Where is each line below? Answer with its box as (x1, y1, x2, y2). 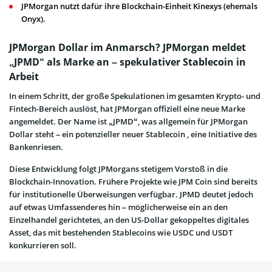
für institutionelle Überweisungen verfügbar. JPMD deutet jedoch (9, 189, 253, 200)
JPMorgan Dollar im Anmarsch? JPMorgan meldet (9, 41, 246, 54)
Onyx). (21, 13, 46, 24)
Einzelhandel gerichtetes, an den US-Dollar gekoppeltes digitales (9, 214, 249, 225)
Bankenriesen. (9, 141, 63, 152)
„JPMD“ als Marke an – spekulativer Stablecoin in (9, 55, 246, 69)
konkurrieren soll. (9, 240, 76, 251)
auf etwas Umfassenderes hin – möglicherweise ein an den (9, 202, 228, 212)
